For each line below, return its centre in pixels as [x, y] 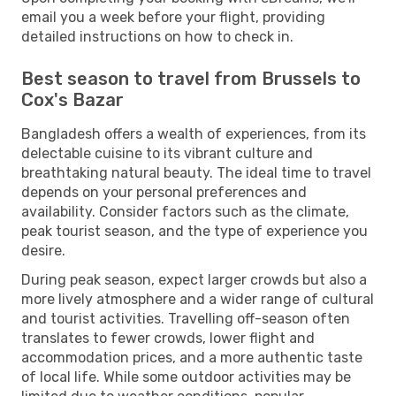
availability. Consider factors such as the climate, [185, 211]
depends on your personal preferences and [164, 192]
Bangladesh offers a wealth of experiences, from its [194, 133]
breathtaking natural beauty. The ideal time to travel [196, 172]
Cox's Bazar [72, 99]
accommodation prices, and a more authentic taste [192, 357]
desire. [43, 250]
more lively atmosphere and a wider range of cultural [198, 299]
